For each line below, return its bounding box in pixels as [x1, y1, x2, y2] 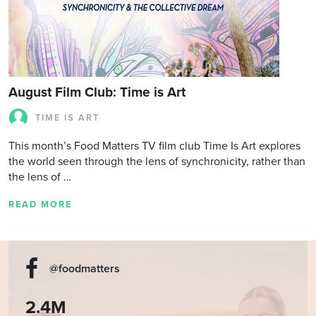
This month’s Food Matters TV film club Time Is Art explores [8, 139, 300, 153]
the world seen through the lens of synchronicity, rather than [8, 154, 305, 169]
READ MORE [8, 199, 72, 210]
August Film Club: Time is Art [8, 84, 186, 100]
